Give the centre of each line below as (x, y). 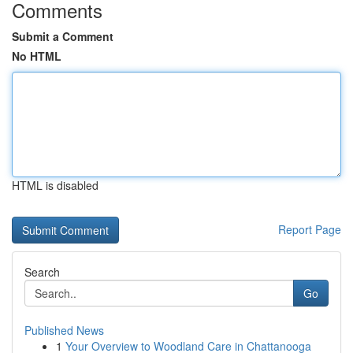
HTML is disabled (55, 185)
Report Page (310, 229)
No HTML (37, 56)
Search (42, 272)
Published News (64, 330)
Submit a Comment (63, 36)
